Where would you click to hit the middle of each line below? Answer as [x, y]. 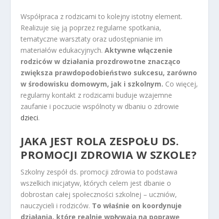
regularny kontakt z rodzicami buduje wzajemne [97, 95]
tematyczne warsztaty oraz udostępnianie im [92, 39]
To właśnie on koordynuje [137, 206]
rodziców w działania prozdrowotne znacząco [101, 61]
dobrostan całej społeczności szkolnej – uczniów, [99, 195]
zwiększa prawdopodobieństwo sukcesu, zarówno [109, 72]
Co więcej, [181, 84]
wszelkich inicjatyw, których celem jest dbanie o [96, 183]
